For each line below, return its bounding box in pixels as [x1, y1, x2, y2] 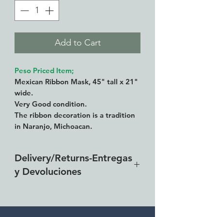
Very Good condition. [15, 99, 87, 109]
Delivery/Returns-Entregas [15, 152, 132, 164]
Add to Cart [54, 37, 101, 48]
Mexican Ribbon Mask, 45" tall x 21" [15, 77, 138, 87]
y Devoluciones [15, 166, 81, 178]
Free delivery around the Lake [15, 187, 132, 198]
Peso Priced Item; [15, 66, 74, 76]
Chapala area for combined [15, 200, 120, 211]
